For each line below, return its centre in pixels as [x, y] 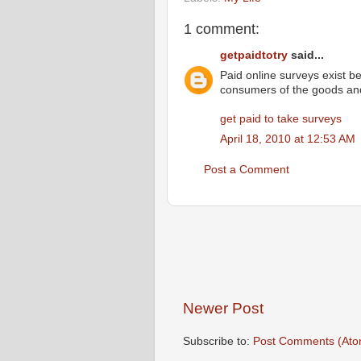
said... [306, 56]
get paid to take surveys [281, 119]
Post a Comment [247, 170]
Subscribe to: [218, 342]
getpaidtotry [254, 56]
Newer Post [223, 309]
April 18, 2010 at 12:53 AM [288, 139]
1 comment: [222, 29]
